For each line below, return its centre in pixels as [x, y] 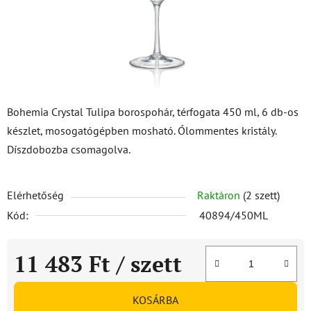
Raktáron [220, 195]
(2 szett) [261, 195]
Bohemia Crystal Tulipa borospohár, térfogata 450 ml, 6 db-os [153, 112]
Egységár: [36, 285]
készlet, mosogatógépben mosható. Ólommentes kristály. [142, 131]
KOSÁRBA [155, 300]
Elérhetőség [35, 195]
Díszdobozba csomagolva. [69, 149]
